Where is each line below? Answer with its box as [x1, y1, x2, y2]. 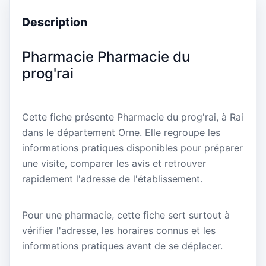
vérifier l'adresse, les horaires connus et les [22, 224, 216, 237]
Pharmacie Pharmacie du [22, 47, 190, 65]
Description [22, 15, 87, 30]
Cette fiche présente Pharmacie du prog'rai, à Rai [22, 111, 243, 123]
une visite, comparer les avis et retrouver [22, 157, 206, 170]
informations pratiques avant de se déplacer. [22, 240, 223, 252]
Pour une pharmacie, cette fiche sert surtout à [22, 209, 230, 221]
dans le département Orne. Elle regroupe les [22, 126, 220, 139]
